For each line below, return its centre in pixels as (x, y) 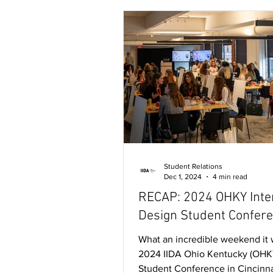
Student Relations (193, 166)
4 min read (230, 176)
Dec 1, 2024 (183, 176)
